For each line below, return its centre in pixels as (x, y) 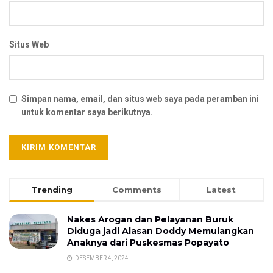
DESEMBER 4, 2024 (101, 258)
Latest (222, 189)
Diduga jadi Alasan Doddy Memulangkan (161, 231)
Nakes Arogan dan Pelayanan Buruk (150, 219)
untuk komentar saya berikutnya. (87, 112)
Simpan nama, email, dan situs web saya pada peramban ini (140, 98)
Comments (136, 189)
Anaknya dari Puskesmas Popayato (148, 242)
